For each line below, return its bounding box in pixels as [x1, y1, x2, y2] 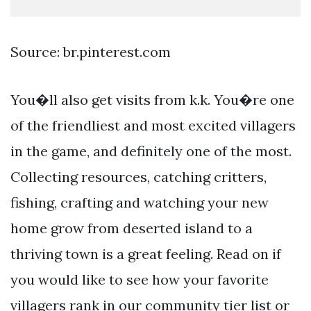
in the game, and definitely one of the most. [10, 142, 292, 160]
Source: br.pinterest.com [10, 42, 171, 60]
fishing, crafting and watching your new [10, 193, 269, 211]
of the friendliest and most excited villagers [10, 116, 296, 134]
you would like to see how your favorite [10, 270, 269, 288]
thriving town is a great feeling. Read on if [10, 244, 281, 262]
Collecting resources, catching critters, [10, 167, 267, 185]
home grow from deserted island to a [10, 219, 253, 237]
